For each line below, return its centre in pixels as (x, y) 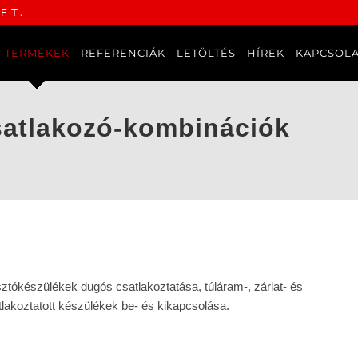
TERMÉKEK (37, 53)
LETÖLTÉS (206, 53)
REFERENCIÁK (123, 53)
